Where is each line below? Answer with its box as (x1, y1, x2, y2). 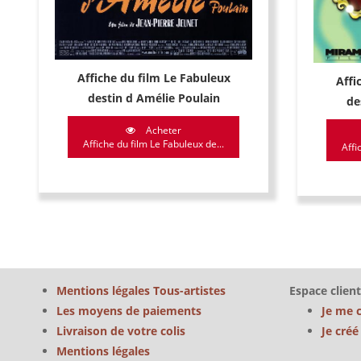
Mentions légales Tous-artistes (56, 283, 226, 298)
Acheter (143, 122, 181, 137)
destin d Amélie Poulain (87, 89, 220, 106)
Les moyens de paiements (56, 303, 201, 318)
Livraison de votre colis (56, 323, 185, 338)
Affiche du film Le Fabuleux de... (83, 136, 224, 151)
